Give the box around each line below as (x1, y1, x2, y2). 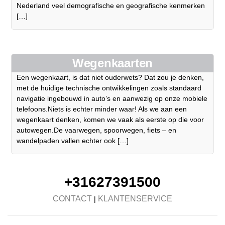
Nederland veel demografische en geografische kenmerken (17, 2, 205, 10)
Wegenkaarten (72, 56, 153, 70)
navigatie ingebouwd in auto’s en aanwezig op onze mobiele (17, 94, 208, 103)
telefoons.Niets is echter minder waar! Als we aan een (17, 105, 187, 114)
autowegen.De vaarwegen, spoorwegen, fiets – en (17, 126, 177, 135)
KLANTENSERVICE (98, 194, 172, 203)
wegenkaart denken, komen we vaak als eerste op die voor (17, 116, 204, 124)
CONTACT (53, 194, 92, 203)
